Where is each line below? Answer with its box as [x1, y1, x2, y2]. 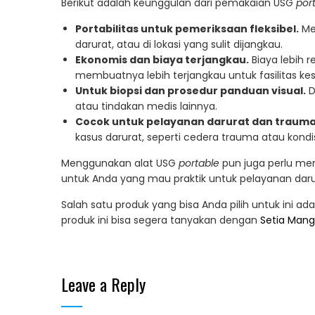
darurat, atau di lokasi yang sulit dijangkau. [75, 37, 283, 52]
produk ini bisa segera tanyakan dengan [61, 213, 260, 228]
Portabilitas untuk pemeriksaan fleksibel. [75, 22, 299, 37]
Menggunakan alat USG [61, 156, 179, 171]
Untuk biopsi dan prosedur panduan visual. [75, 84, 306, 98]
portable [179, 156, 219, 171]
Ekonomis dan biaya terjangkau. [75, 53, 249, 67]
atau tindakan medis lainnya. [75, 99, 217, 114]
